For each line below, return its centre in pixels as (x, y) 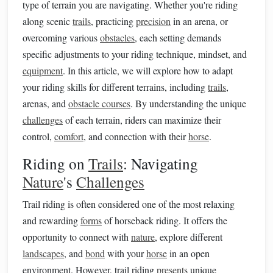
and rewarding (51, 220)
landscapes (43, 253)
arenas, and (45, 103)
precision (153, 21)
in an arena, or (199, 21)
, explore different (189, 237)
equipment (43, 70)
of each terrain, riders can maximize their (142, 120)
